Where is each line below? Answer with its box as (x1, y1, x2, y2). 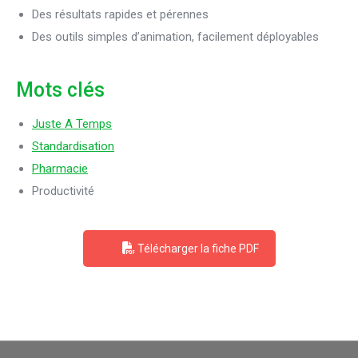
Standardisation (32, 139, 114, 153)
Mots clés (16, 78, 105, 101)
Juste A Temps (32, 117, 112, 131)
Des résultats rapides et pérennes (32, 7, 209, 22)
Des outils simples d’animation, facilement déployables (32, 30, 319, 44)
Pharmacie (32, 161, 88, 176)
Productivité (32, 184, 94, 198)
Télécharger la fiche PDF (134, 242, 259, 255)
